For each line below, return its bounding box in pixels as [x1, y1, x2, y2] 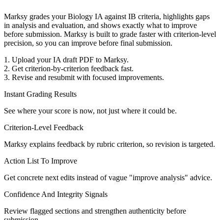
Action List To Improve [4, 156, 77, 165]
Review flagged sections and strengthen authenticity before [4, 206, 186, 215]
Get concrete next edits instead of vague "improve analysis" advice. [4, 173, 212, 182]
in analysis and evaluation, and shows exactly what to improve [4, 21, 197, 29]
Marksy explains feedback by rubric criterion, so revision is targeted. [4, 139, 215, 148]
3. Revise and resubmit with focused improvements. [4, 73, 164, 82]
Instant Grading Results [4, 89, 77, 98]
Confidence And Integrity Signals [4, 190, 108, 198]
